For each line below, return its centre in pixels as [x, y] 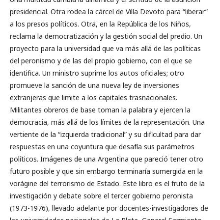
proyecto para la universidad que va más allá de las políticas [105, 48]
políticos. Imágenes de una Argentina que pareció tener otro [107, 159]
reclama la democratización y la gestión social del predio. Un [106, 36]
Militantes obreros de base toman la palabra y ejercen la [100, 110]
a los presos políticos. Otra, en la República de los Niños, [100, 24]
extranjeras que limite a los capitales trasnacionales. [94, 97]
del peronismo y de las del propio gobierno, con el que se [101, 61]
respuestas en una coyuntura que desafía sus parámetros [102, 147]
